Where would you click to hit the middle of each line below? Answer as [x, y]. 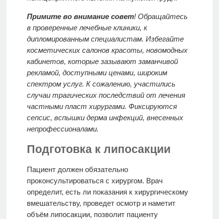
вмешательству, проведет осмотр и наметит [101, 203]
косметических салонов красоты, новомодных [107, 50]
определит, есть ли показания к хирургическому [107, 192]
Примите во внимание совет [80, 16]
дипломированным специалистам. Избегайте [105, 39]
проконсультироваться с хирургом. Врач [95, 181]
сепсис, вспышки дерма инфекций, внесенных [105, 117]
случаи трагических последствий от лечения [106, 95]
